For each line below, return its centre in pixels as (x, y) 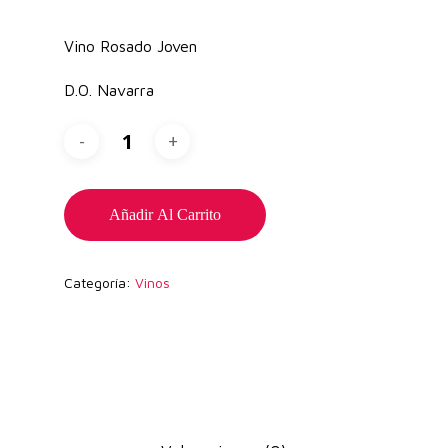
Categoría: (99, 282)
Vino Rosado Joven (130, 45)
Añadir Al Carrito (165, 214)
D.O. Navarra (109, 89)
